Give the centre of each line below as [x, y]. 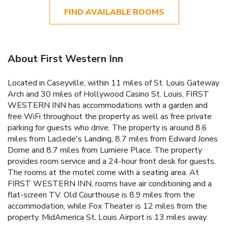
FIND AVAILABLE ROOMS [114, 12]
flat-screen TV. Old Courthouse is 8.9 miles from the [101, 195]
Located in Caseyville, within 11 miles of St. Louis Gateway [113, 83]
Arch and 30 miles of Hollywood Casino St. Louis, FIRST [108, 94]
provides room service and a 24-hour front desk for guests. [112, 161]
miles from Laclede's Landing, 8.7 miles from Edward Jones [113, 139]
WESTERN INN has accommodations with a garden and [108, 105]
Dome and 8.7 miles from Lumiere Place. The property [105, 150]
